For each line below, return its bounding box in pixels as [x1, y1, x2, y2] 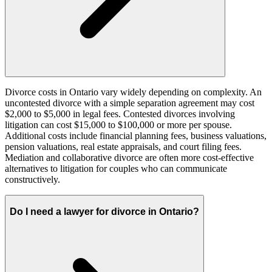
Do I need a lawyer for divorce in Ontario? [10, 206, 199, 217]
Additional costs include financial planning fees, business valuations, [5, 131, 267, 141]
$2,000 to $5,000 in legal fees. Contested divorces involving [5, 109, 235, 120]
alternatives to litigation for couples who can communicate [5, 163, 227, 174]
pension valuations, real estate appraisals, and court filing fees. [5, 141, 242, 152]
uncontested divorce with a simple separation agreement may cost [5, 98, 254, 109]
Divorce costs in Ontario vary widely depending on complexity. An [5, 87, 262, 98]
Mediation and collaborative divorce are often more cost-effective [5, 152, 254, 163]
